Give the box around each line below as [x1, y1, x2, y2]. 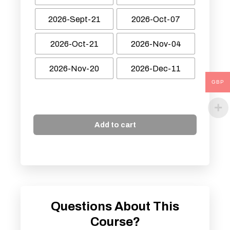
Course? [90, 215, 140, 229]
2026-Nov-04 [130, 39, 181, 48]
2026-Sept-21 [48, 14, 101, 24]
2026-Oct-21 [50, 39, 99, 48]
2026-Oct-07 [131, 14, 180, 24]
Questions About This [51, 200, 179, 214]
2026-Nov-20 [49, 64, 99, 73]
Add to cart [94, 120, 136, 129]
